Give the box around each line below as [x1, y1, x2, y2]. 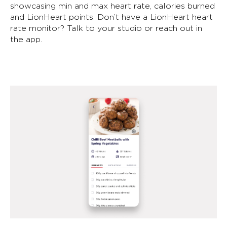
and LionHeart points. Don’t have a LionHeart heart [10, 12, 213, 21]
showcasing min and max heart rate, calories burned [10, 1, 215, 10]
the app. [10, 34, 42, 44]
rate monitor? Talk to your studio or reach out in [10, 23, 202, 32]
